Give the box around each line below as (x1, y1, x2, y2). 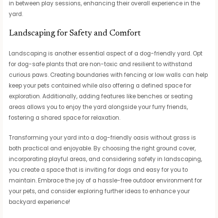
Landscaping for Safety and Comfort (9, 29, 141, 38)
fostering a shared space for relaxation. (9, 113, 121, 122)
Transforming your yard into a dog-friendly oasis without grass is (9, 133, 197, 142)
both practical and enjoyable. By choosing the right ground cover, (9, 144, 196, 152)
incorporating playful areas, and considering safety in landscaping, (9, 155, 202, 163)
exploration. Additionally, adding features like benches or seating (9, 92, 193, 100)
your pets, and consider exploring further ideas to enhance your (9, 187, 190, 195)
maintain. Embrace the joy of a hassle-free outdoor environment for (9, 176, 202, 184)
